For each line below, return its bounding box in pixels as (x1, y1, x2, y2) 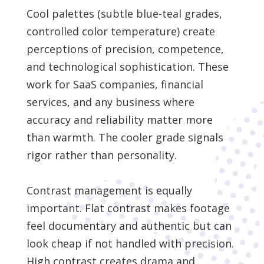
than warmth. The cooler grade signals (26, 130, 223, 145)
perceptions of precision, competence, (26, 42, 224, 57)
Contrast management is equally (26, 183, 192, 198)
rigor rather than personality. (26, 148, 177, 163)
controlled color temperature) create (26, 24, 215, 39)
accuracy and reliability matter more (26, 113, 213, 127)
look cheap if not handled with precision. (26, 236, 234, 251)
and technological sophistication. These (26, 60, 229, 74)
